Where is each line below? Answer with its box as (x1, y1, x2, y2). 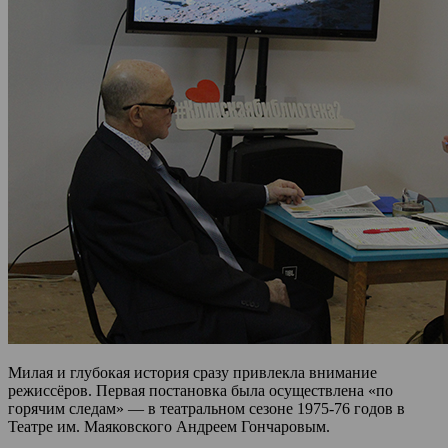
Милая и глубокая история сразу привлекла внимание (8, 363, 377, 381)
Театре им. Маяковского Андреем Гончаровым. (8, 417, 330, 435)
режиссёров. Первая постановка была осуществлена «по (8, 381, 393, 399)
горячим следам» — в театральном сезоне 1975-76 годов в (8, 399, 405, 417)
